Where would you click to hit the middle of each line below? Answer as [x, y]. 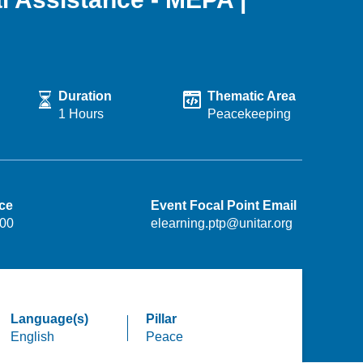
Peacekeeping [250, 114]
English [32, 337]
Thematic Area [252, 96]
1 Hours [81, 114]
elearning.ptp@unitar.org [221, 223]
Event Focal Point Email [223, 205]
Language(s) [49, 319]
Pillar [162, 319]
